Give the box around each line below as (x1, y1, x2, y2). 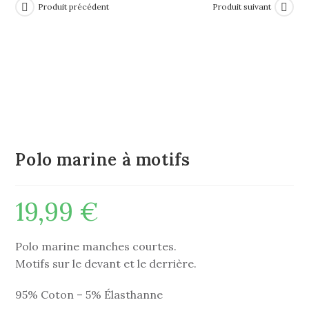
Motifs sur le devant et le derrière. (15, 257, 197, 271)
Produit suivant (212, 1, 271, 12)
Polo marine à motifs (15, 149, 190, 171)
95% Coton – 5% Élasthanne (15, 288, 163, 302)
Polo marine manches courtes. (15, 239, 177, 254)
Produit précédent (38, 1, 110, 12)
